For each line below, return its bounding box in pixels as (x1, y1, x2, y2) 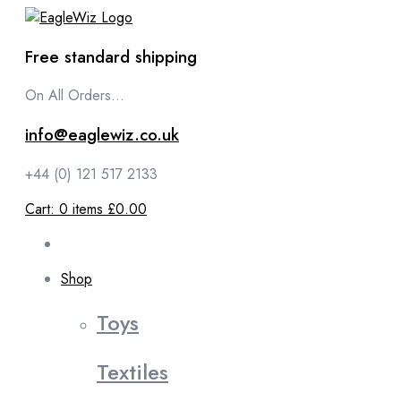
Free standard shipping (25, 44, 197, 69)
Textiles (97, 355, 168, 388)
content (7, 7, 52, 29)
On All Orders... (25, 85, 124, 107)
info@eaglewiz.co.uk (25, 123, 179, 148)
